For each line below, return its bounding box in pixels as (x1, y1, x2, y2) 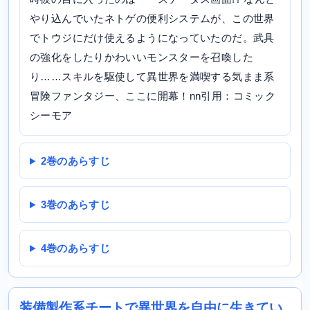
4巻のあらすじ (40, 242, 110, 255)
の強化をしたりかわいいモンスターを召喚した (30, 51, 253, 64)
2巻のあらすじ (40, 155, 110, 167)
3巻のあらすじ (40, 199, 110, 211)
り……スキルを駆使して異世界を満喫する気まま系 (30, 71, 275, 83)
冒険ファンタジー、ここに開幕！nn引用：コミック (30, 90, 275, 102)
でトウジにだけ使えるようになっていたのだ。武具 (30, 32, 275, 44)
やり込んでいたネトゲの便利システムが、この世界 (30, 12, 275, 25)
